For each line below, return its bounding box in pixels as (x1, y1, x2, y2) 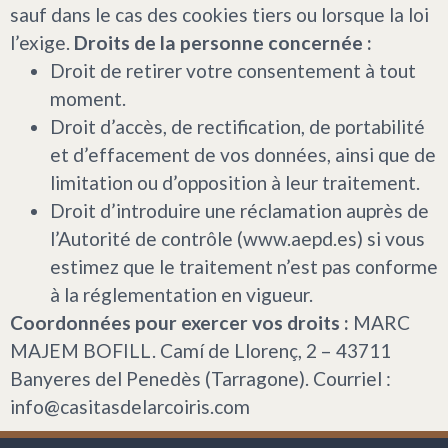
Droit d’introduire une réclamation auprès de (50, 198, 429, 222)
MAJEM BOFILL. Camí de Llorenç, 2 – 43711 (10, 338, 391, 362)
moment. (50, 86, 126, 110)
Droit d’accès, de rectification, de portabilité (50, 114, 425, 138)
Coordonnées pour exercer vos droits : (10, 310, 349, 334)
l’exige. (10, 30, 74, 54)
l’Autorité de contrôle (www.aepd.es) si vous (50, 226, 425, 250)
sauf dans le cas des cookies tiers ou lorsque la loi (10, 2, 429, 26)
